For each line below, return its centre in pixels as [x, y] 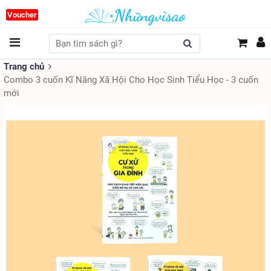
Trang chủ [24, 67]
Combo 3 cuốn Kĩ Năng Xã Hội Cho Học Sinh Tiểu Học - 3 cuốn [131, 80]
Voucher [22, 15]
